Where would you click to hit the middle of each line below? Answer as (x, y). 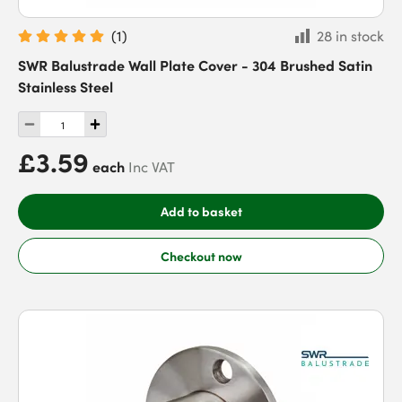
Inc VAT (152, 167)
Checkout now (201, 255)
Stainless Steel (66, 86)
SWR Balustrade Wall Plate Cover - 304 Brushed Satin (195, 65)
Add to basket (201, 211)
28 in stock (350, 36)
